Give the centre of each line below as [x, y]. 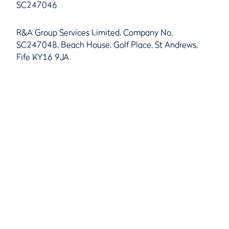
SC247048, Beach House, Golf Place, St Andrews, [107, 44]
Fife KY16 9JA [43, 57]
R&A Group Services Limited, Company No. [95, 32]
